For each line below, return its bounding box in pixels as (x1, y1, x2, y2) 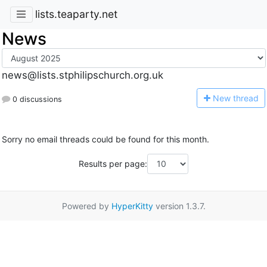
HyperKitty (111, 200, 153, 211)
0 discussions (10, 94, 62, 104)
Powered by (61, 200, 111, 211)
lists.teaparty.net (35, 8, 117, 21)
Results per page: (79, 159, 147, 169)
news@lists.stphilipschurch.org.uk (1, 69, 163, 82)
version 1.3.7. (153, 200, 206, 211)
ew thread (219, 92, 259, 103)
